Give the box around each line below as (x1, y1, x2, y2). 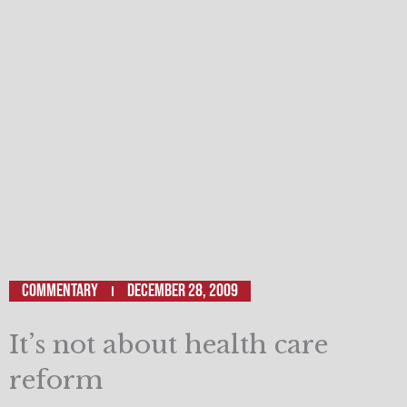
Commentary (22, 279, 98, 302)
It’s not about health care (9, 328, 328, 361)
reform (9, 363, 103, 396)
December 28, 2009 (127, 279, 238, 302)
